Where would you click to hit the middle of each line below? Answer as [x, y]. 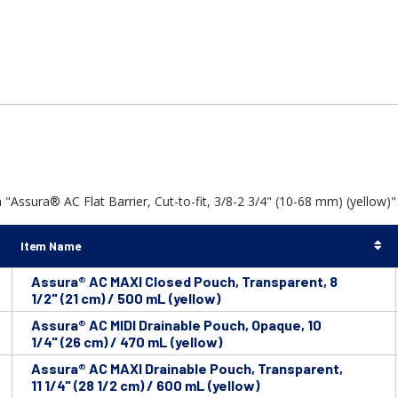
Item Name [51, 246]
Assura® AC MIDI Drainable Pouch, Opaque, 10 [176, 325]
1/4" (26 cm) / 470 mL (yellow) [127, 342]
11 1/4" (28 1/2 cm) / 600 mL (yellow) [145, 386]
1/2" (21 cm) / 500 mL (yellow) [126, 298]
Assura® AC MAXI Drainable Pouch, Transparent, [187, 369]
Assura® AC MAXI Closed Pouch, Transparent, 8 [184, 282]
